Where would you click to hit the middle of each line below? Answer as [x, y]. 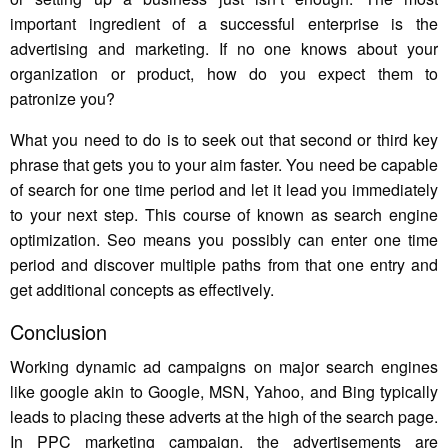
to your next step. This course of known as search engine [224, 215]
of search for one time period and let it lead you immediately [224, 190]
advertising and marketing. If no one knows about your [224, 49]
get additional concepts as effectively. [142, 290]
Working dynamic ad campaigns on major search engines [224, 367]
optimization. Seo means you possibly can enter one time [224, 240]
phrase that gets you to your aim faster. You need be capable [224, 165]
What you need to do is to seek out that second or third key [224, 140]
